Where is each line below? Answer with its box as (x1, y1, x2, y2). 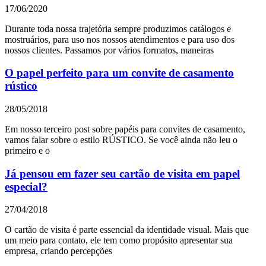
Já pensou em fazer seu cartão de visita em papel (5, 167, 240, 180)
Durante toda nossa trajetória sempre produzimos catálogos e (5, 23, 231, 34)
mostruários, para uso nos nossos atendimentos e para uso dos (5, 34, 235, 45)
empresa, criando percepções (5, 246, 112, 256)
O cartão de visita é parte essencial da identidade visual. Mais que (5, 224, 249, 235)
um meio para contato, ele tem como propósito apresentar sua (5, 235, 233, 246)
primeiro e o (5, 145, 50, 156)
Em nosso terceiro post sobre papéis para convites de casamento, (5, 124, 245, 134)
